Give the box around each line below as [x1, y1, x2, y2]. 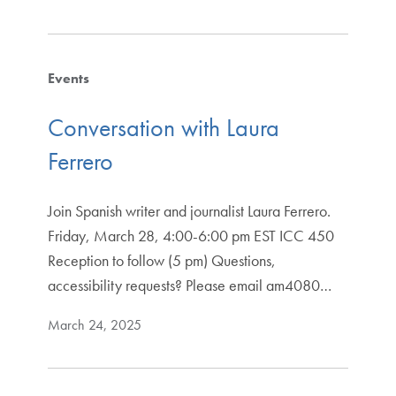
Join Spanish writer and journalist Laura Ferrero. [47, 200, 331, 221]
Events [47, 69, 89, 88]
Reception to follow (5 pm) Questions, [47, 249, 276, 270]
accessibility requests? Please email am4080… [47, 274, 331, 295]
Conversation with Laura [47, 111, 279, 143]
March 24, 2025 [47, 315, 141, 334]
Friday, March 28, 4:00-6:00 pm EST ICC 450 [47, 225, 334, 246]
